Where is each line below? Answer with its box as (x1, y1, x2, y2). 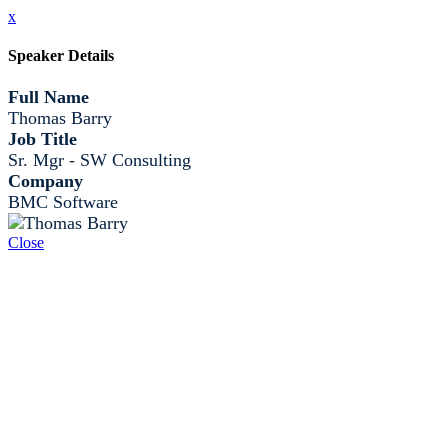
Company (8, 170, 83, 191)
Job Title (8, 128, 77, 149)
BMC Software (8, 191, 118, 212)
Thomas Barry (8, 107, 112, 128)
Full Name (8, 86, 89, 107)
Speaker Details (8, 47, 114, 65)
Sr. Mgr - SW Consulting (8, 149, 191, 170)
